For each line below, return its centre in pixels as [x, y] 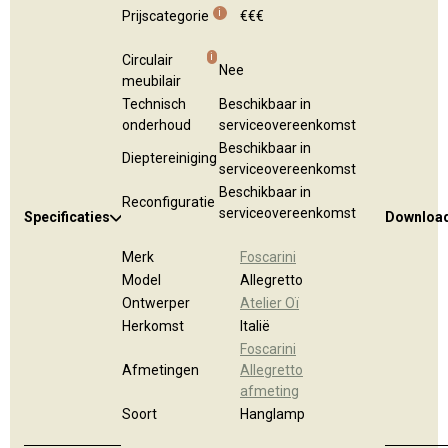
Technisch [154, 103]
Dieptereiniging [169, 157]
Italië [255, 325]
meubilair [151, 80]
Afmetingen [160, 369]
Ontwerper [156, 302]
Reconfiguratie [168, 201]
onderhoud [156, 124]
